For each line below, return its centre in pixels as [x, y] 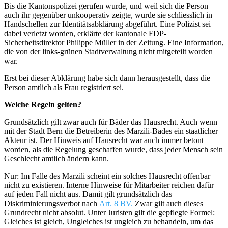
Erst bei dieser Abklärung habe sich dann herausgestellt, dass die [107, 78]
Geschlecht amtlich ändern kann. [56, 158]
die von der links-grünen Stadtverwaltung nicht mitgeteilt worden [108, 51]
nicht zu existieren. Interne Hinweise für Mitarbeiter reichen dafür [109, 185]
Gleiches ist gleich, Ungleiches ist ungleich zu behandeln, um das [109, 221]
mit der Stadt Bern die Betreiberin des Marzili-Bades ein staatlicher [111, 131]
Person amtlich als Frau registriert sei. [64, 87]
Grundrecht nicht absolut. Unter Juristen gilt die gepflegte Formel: [109, 212]
